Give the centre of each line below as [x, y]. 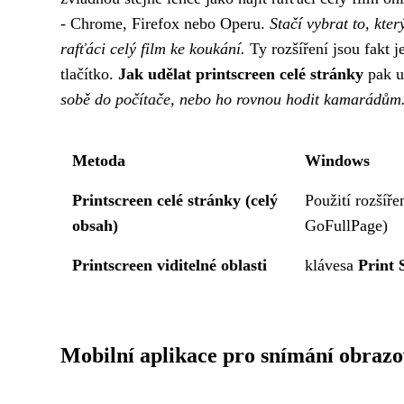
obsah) [96, 226]
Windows [338, 161]
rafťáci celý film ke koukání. [153, 49]
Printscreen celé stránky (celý [175, 201]
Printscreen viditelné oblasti [170, 266]
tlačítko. [89, 74]
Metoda [99, 161]
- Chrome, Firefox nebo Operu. [165, 24]
